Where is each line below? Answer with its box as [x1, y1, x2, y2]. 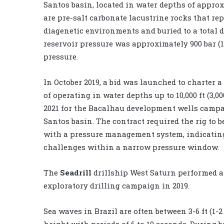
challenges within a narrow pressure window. [43, 142, 219, 152]
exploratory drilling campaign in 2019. [43, 180, 189, 191]
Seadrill [60, 167, 91, 178]
